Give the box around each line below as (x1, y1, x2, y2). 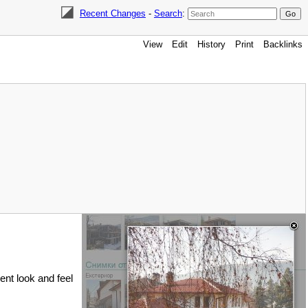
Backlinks (263, 39, 302, 49)
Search (153, 8, 182, 19)
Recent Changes (79, 8, 146, 19)
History (197, 39, 225, 49)
